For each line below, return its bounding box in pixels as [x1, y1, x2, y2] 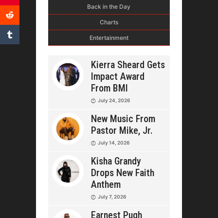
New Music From [91, 112, 155, 125]
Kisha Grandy [91, 155, 141, 167]
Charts [99, 18, 118, 26]
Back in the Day [87, 2, 130, 10]
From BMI [91, 82, 128, 94]
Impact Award [91, 70, 145, 82]
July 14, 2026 [98, 139, 129, 145]
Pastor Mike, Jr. [91, 124, 153, 136]
